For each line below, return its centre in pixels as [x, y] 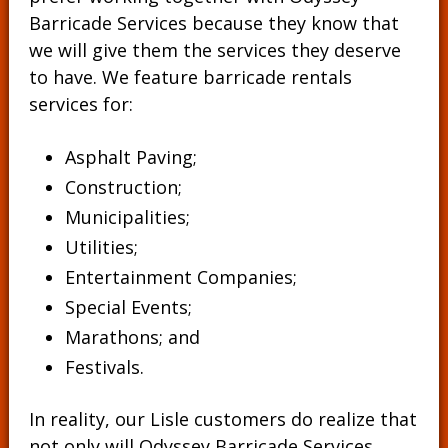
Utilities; [101, 247]
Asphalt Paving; [130, 157]
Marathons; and [132, 337]
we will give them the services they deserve [214, 50]
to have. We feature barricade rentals [190, 77]
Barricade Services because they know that [213, 23]
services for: [80, 104]
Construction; [123, 187]
